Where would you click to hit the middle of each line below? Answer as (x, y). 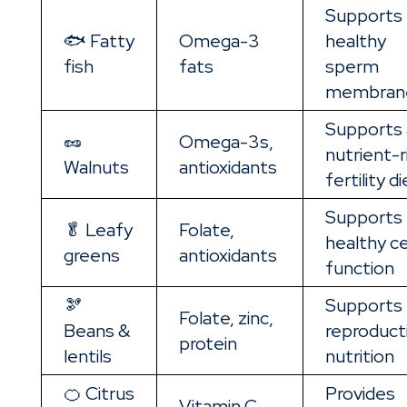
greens (91, 256)
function (359, 268)
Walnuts (96, 168)
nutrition (359, 357)
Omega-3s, (226, 142)
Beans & (96, 331)
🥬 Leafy (98, 230)
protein (208, 344)
